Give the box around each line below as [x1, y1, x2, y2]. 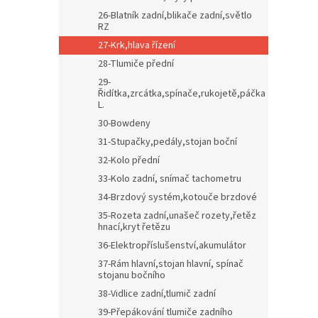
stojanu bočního [98, 268, 165, 283]
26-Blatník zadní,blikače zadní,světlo [98, 9, 252, 23]
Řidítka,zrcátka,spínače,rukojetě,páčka [98, 87, 265, 101]
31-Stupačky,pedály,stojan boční [98, 135, 237, 149]
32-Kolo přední [98, 153, 160, 168]
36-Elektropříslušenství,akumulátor [98, 238, 246, 253]
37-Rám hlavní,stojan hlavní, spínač [98, 257, 243, 271]
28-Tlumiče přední [98, 57, 174, 71]
